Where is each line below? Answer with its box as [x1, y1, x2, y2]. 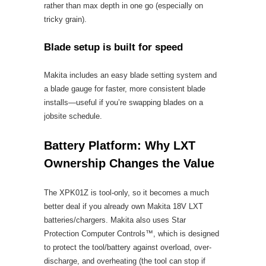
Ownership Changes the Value [44, 157, 214, 170]
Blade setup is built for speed [44, 42, 183, 53]
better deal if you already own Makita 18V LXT [44, 202, 203, 211]
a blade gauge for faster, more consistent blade [44, 84, 205, 93]
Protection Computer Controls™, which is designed [44, 229, 219, 238]
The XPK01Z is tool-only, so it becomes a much [44, 188, 209, 197]
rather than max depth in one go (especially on [44, 1, 203, 10]
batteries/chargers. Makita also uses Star [44, 216, 186, 224]
